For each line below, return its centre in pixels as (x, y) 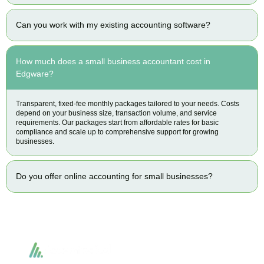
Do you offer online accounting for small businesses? (114, 176)
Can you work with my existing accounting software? (113, 24)
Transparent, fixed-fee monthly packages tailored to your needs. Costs (128, 103)
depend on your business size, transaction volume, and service (116, 113)
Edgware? (35, 73)
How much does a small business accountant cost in (113, 61)
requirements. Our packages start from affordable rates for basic (117, 122)
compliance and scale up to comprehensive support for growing (117, 132)
